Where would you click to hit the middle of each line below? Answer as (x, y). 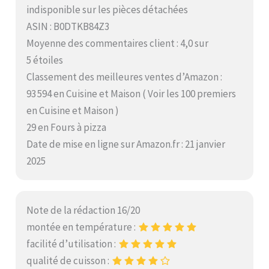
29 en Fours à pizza (67, 127)
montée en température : (82, 227)
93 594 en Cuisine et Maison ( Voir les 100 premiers (131, 93)
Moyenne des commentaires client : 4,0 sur (118, 43)
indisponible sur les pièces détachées (107, 9)
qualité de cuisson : (69, 260)
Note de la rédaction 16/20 (83, 210)
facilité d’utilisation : (72, 243)
